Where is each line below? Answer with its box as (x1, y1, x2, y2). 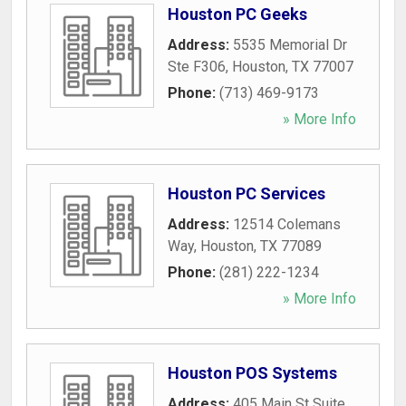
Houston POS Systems (168, 363, 337, 382)
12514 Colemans (233, 216, 341, 233)
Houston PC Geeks (168, 5, 307, 24)
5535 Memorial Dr (233, 36, 347, 53)
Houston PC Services (168, 184, 325, 203)
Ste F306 (168, 58, 226, 75)
